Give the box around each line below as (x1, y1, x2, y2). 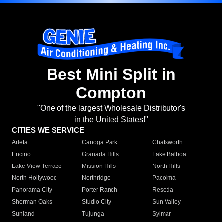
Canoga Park (82, 139, 118, 146)
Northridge (82, 174, 111, 182)
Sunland (12, 210, 35, 218)
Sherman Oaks (12, 198, 52, 206)
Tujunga (82, 210, 105, 218)
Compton (76, 84, 146, 102)
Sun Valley (152, 198, 181, 206)
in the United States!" (74, 115, 148, 124)
